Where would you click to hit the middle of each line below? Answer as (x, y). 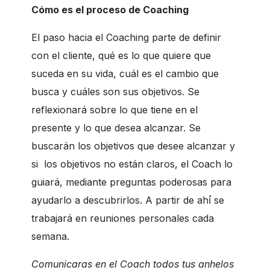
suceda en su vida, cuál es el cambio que (125, 73)
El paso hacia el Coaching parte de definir (126, 37)
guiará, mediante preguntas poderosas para (133, 182)
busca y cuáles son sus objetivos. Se (115, 91)
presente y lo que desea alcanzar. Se (116, 127)
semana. (50, 236)
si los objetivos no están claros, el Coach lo (132, 164)
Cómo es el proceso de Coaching (110, 9)
